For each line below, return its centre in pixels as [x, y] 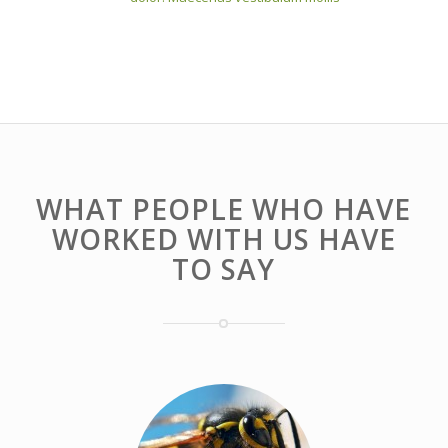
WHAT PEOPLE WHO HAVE [224, 208]
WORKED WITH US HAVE [223, 238]
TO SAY [224, 268]
